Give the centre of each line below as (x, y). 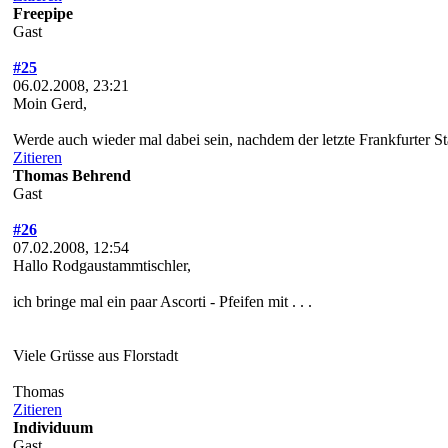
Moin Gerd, (50, 103)
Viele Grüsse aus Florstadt (95, 355)
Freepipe (43, 13)
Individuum (53, 427)
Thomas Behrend (72, 175)
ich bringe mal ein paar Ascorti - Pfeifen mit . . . (162, 301)
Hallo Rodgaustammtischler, (102, 265)
